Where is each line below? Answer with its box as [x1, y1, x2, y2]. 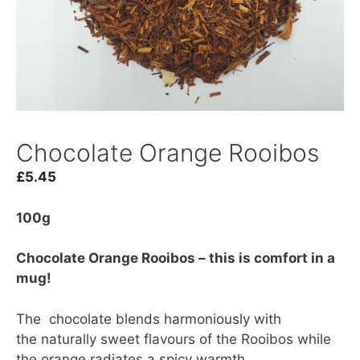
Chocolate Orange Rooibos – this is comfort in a [16, 250, 335, 266]
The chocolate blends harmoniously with [16, 310, 281, 327]
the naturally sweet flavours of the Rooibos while [16, 330, 331, 347]
